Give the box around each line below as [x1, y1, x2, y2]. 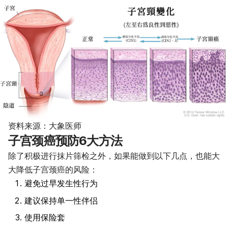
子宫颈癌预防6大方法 [8, 133, 122, 149]
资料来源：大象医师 [8, 121, 81, 131]
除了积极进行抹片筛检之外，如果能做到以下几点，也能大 [8, 151, 220, 161]
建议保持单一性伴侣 [24, 195, 98, 206]
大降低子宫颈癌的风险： [8, 164, 98, 175]
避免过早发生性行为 [24, 178, 98, 189]
